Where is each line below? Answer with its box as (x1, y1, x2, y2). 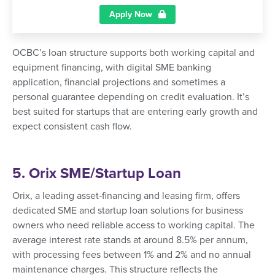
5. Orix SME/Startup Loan (12, 164, 181, 182)
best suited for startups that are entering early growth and (12, 105, 258, 118)
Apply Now (109, 9, 152, 20)
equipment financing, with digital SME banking (12, 61, 211, 74)
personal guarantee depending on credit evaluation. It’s (12, 90, 249, 103)
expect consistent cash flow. (12, 120, 132, 133)
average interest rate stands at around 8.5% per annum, (12, 233, 248, 246)
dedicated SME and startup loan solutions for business (12, 204, 243, 217)
